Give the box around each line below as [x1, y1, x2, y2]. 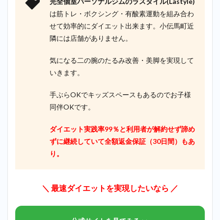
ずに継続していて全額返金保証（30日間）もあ [50, 137, 195, 145]
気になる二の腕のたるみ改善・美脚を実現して [50, 55, 194, 64]
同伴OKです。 [50, 102, 95, 111]
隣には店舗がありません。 [50, 33, 132, 42]
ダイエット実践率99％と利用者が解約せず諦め [50, 124, 195, 133]
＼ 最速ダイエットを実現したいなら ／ [42, 183, 178, 192]
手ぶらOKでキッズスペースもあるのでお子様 [50, 90, 191, 99]
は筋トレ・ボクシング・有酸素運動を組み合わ [50, 9, 194, 18]
